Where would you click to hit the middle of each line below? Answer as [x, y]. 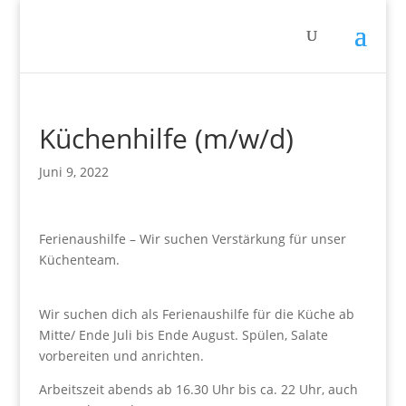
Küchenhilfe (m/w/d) [166, 138]
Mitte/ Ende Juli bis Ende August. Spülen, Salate [183, 335]
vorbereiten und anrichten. [121, 356]
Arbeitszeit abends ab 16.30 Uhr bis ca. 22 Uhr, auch [198, 389]
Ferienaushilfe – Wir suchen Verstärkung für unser [192, 239]
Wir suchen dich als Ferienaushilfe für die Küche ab [196, 314]
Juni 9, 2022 [73, 172]
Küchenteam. [81, 260]
